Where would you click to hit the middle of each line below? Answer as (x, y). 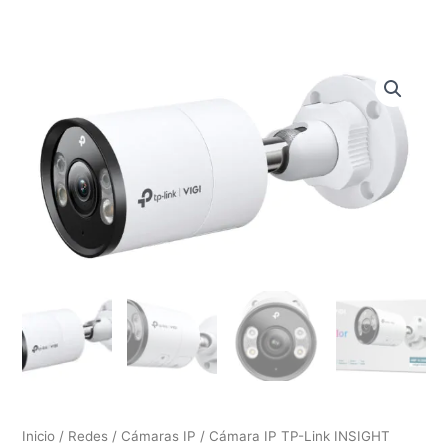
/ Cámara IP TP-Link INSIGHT (293, 436)
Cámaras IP (159, 436)
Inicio (39, 436)
